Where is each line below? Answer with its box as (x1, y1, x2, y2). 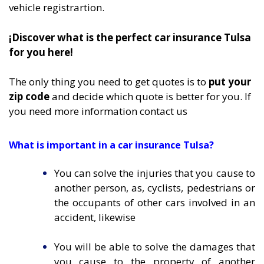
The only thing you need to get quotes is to (9, 75, 209, 89)
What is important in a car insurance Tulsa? (9, 138, 214, 151)
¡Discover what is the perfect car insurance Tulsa (9, 30, 251, 44)
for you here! (9, 45, 73, 59)
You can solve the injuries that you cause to (54, 166, 255, 180)
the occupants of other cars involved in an (54, 195, 255, 209)
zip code (9, 90, 49, 104)
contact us (140, 104, 187, 118)
